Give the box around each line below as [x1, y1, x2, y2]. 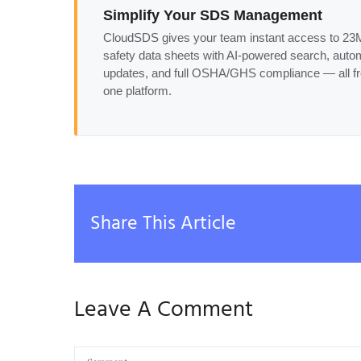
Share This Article [90, 210, 236, 238]
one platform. [103, 85, 172, 98]
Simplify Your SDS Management [103, 6, 322, 23]
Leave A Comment [74, 294, 253, 326]
